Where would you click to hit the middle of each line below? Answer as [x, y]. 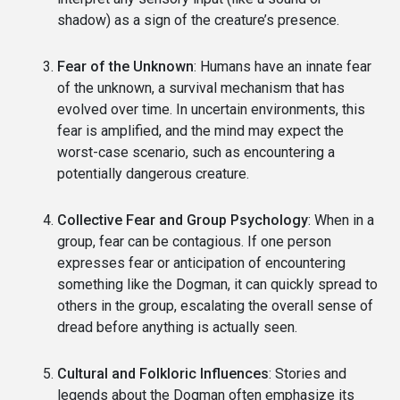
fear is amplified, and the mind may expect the [200, 130]
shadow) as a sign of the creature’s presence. [198, 20]
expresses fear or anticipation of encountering [201, 262]
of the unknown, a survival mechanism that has [201, 87]
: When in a [341, 220]
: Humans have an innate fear [283, 66]
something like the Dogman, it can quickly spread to [217, 284]
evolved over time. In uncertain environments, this [211, 109]
